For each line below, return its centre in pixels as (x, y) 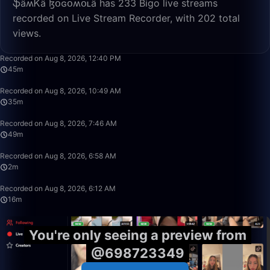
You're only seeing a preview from (137, 235)
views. (27, 33)
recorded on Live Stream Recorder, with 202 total (126, 18)
